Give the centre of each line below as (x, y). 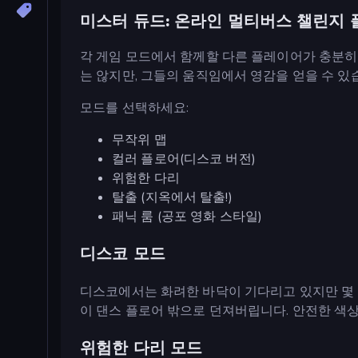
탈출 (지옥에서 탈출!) (172, 197)
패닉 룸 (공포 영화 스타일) (187, 216)
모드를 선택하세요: (135, 107)
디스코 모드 (123, 253)
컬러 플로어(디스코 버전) (184, 159)
